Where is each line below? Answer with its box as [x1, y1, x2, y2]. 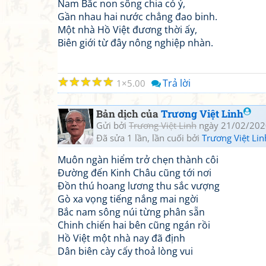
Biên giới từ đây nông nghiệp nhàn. [58, 36, 213, 49]
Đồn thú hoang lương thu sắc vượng [58, 179, 220, 192]
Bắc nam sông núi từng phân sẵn [58, 205, 205, 218]
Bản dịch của [96, 107, 161, 121]
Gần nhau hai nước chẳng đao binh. [58, 10, 217, 23]
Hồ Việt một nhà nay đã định [58, 232, 185, 245]
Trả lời [163, 77, 191, 90]
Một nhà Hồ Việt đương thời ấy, [58, 23, 197, 36]
